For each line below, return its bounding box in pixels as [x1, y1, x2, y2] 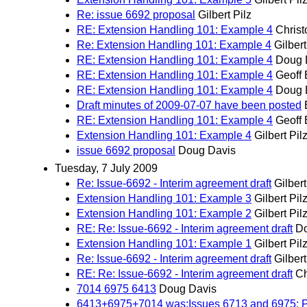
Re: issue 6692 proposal [77, 9, 195, 21]
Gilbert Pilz [198, 9, 251, 21]
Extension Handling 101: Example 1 [77, 237, 251, 249]
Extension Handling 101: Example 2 [77, 207, 251, 219]
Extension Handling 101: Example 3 [77, 192, 251, 204]
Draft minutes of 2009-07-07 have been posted [77, 99, 302, 112]
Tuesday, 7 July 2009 [55, 162, 158, 174]
